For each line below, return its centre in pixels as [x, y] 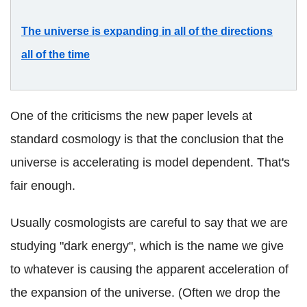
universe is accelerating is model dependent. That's [150, 163]
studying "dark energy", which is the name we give [147, 246]
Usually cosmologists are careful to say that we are [149, 223]
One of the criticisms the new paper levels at [131, 116]
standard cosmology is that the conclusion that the [147, 139]
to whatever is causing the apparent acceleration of [149, 270]
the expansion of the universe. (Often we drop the [145, 293]
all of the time [56, 54]
